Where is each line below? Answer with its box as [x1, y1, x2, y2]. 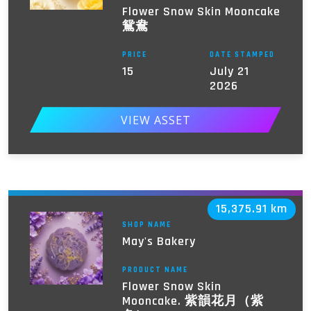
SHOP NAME [121, 219, 171, 230]
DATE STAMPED [210, 50, 276, 60]
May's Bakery [121, 233, 196, 249]
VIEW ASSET [120, 112, 191, 128]
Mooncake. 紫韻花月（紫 [121, 292, 264, 309]
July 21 [210, 63, 250, 80]
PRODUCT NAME [121, 264, 188, 275]
